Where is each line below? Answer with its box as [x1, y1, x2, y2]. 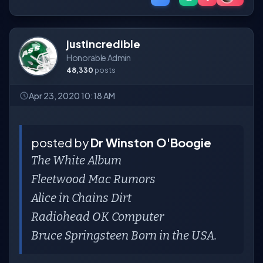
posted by [31, 135, 90, 150]
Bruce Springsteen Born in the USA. [31, 228, 219, 242]
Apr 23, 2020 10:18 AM [29, 90, 115, 101]
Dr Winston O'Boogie [90, 135, 211, 150]
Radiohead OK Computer [31, 210, 164, 224]
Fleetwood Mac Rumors [31, 172, 156, 186]
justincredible [66, 37, 140, 50]
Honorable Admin [66, 52, 131, 63]
